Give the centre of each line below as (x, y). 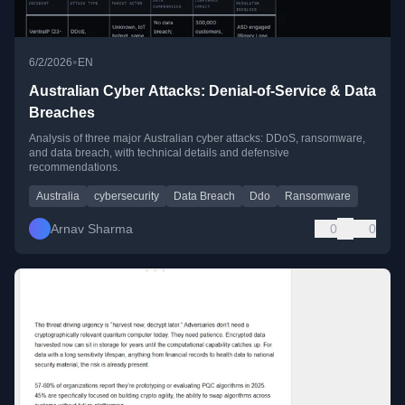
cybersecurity (127, 197)
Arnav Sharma (92, 229)
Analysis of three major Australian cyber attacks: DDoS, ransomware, (197, 139)
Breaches (62, 113)
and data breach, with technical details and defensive (159, 153)
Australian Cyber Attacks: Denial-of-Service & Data (202, 91)
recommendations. (75, 168)
